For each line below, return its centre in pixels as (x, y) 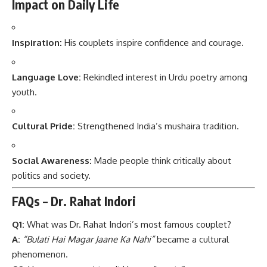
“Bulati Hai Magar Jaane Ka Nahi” (89, 240)
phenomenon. (40, 254)
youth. (24, 92)
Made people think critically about (162, 160)
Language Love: (46, 77)
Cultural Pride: (44, 126)
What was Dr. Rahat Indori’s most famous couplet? (128, 225)
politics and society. (51, 175)
